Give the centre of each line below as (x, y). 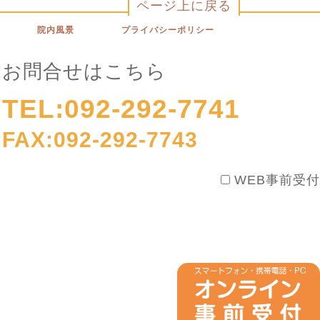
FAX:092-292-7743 (100, 140)
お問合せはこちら (84, 71)
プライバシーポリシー (168, 30)
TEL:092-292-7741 (121, 109)
